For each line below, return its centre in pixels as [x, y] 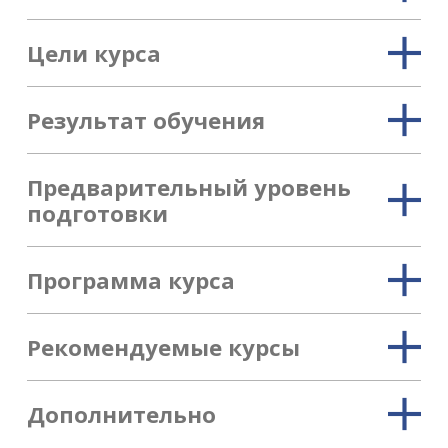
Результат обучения [145, 120]
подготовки [97, 213]
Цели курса [93, 53]
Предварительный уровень [188, 187]
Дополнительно [121, 414]
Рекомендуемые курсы [163, 347]
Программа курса [130, 280]
